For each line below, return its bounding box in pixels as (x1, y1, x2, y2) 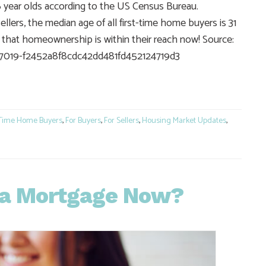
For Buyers (65, 113, 101, 128)
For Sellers (104, 113, 139, 128)
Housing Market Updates (142, 113, 226, 128)
